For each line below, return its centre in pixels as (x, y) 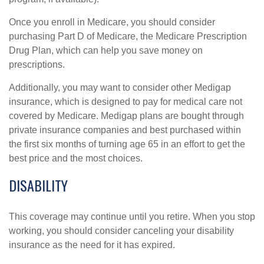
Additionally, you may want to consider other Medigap (120, 88)
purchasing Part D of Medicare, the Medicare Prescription (128, 36)
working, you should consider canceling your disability (121, 231)
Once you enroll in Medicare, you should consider (112, 22)
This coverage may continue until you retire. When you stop (132, 217)
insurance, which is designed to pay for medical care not (126, 102)
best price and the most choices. (76, 158)
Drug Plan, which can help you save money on (106, 50)
